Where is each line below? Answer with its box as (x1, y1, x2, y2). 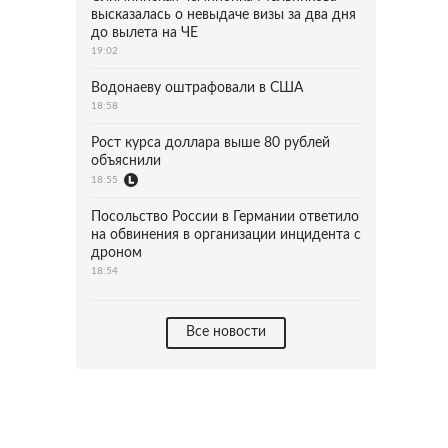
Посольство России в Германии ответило (91, 210, 359, 224)
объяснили (91, 154, 161, 168)
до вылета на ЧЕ (91, 26, 198, 40)
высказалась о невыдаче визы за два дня (91, 8, 356, 22)
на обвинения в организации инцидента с (91, 228, 361, 242)
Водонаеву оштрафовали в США (91, 81, 303, 95)
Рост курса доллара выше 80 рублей (91, 136, 330, 150)
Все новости (186, 325, 266, 339)
